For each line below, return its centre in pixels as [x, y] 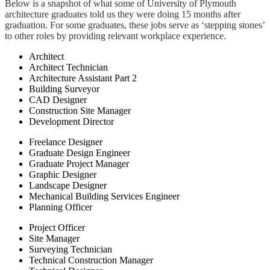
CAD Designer [58, 100]
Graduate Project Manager [79, 164]
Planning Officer [61, 207]
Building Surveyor [64, 89]
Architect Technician [68, 67]
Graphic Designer [63, 175]
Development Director [71, 122]
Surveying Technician [71, 250]
